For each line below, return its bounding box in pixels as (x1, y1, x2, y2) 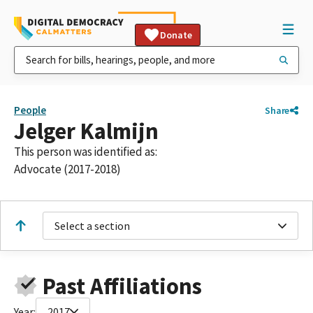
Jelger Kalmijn (14, 117, 159, 145)
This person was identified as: (14, 144, 157, 159)
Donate (160, 29, 192, 41)
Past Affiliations (42, 271, 202, 300)
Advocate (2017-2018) (14, 161, 121, 177)
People (14, 103, 46, 117)
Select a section (54, 219, 130, 233)
